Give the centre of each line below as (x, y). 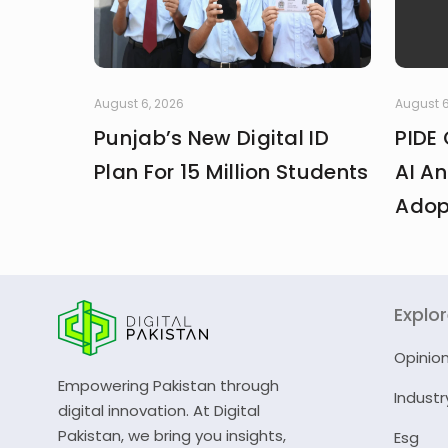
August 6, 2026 (139, 103)
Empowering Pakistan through (168, 385)
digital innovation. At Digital (159, 410)
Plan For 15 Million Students (231, 171)
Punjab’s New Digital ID (211, 137)
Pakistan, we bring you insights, (172, 435)
